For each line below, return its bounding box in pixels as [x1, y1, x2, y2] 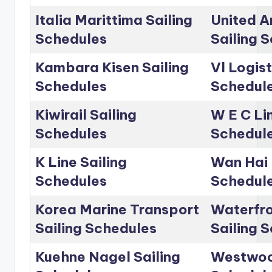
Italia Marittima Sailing [35, 12, 192, 29]
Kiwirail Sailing [35, 106, 137, 124]
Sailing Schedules [35, 220, 157, 237]
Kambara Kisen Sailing [35, 59, 189, 76]
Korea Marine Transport [35, 201, 199, 219]
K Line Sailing [35, 154, 127, 171]
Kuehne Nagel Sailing [35, 248, 180, 266]
